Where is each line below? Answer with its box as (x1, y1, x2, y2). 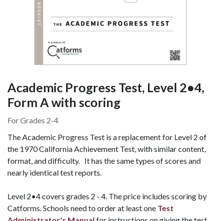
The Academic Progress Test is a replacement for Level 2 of (7, 132, 207, 142)
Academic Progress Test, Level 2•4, (7, 79, 204, 95)
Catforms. (7, 203, 43, 213)
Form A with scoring (7, 94, 120, 110)
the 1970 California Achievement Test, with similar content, (7, 144, 206, 153)
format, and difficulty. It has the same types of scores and (7, 155, 201, 165)
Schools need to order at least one (43, 203, 157, 213)
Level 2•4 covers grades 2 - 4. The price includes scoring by (7, 191, 207, 201)
